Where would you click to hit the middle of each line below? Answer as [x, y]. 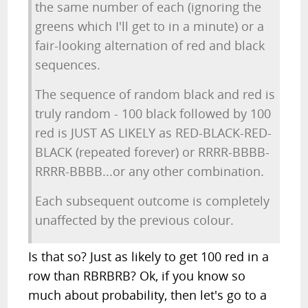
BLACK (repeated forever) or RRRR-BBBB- [153, 152]
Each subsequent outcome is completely [153, 201]
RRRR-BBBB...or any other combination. [150, 171]
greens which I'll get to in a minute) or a [150, 26]
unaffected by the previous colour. [135, 220]
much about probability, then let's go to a [148, 295]
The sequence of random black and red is [155, 94]
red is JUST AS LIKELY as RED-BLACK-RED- [154, 133]
